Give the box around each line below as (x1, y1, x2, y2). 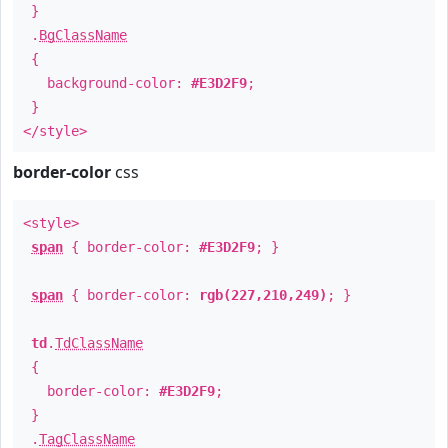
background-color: (23, 75, 191, 91)
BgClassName (39, 27, 127, 43)
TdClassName (55, 335, 143, 351)
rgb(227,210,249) (199, 287, 327, 303)
